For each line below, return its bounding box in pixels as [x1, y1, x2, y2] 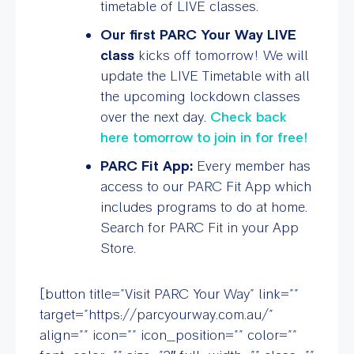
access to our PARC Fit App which [100, 177, 311, 194]
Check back [209, 107, 287, 125]
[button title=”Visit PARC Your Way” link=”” [40, 284, 299, 302]
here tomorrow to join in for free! [100, 128, 308, 145]
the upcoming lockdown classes [100, 87, 300, 104]
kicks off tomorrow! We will [137, 46, 308, 63]
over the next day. [100, 107, 210, 125]
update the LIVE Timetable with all [100, 66, 310, 84]
